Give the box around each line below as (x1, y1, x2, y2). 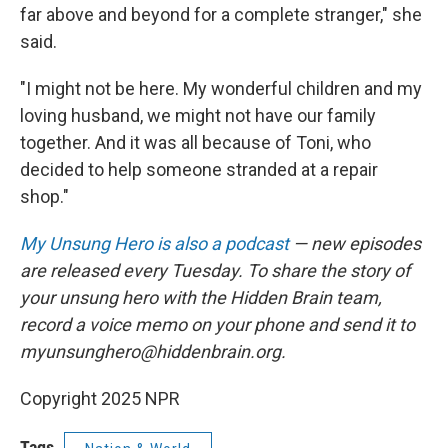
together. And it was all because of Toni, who (20, 132, 371, 153)
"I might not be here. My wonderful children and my (20, 78, 422, 99)
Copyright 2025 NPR (20, 388, 180, 409)
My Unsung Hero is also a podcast (20, 233, 289, 254)
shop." (20, 186, 69, 207)
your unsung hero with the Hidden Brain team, (20, 287, 382, 308)
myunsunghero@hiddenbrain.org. (20, 341, 286, 362)
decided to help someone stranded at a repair (20, 159, 378, 180)
